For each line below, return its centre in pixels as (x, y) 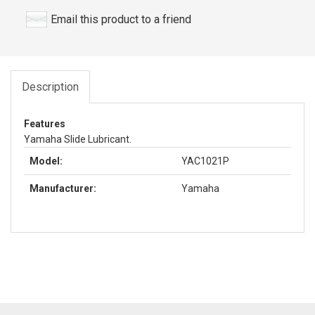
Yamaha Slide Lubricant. (78, 139)
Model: (46, 161)
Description (50, 86)
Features (45, 123)
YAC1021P (205, 161)
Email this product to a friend (121, 19)
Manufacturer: (63, 188)
